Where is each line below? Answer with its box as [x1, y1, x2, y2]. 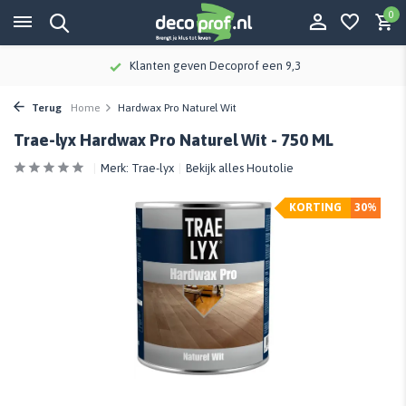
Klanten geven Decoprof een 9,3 [66, 59, 241, 72]
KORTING [289, 200, 342, 214]
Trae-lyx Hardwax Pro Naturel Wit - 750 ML [14, 130, 333, 150]
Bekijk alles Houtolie [186, 161, 294, 175]
